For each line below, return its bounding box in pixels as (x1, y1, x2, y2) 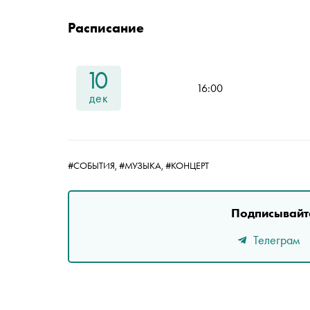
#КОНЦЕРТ (165, 159, 209, 172)
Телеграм (253, 232, 300, 248)
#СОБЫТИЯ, (68, 159, 119, 172)
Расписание (68, 19, 144, 37)
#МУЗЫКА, (119, 159, 165, 172)
